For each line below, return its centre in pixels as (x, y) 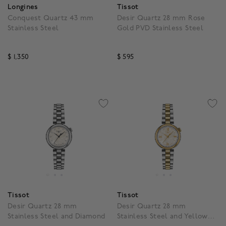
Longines (23, 7)
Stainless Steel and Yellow (162, 216)
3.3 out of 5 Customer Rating (82, 66)
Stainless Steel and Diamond (56, 216)
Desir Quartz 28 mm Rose (161, 18)
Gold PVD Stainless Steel (160, 28)
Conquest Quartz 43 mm (51, 18)
